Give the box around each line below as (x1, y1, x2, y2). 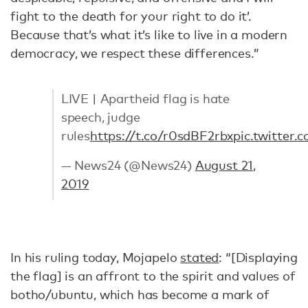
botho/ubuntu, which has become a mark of (10, 287, 269, 302)
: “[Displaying (219, 250, 298, 265)
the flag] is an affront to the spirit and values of (10, 268, 296, 283)
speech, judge (60, 109, 140, 124)
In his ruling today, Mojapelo (10, 250, 181, 265)
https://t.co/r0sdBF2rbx (89, 127, 234, 143)
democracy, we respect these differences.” (10, 45, 259, 60)
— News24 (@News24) (60, 157, 195, 173)
